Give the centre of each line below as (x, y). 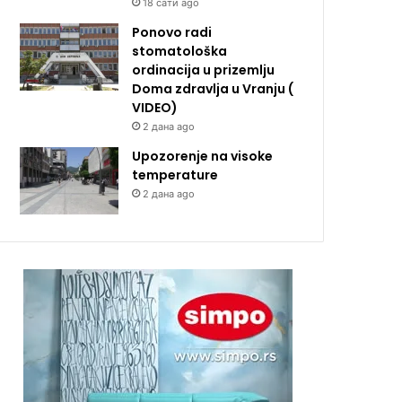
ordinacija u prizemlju (204, 70)
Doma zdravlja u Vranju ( (213, 88)
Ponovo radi (172, 32)
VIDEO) (155, 107)
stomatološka (180, 51)
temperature (175, 175)
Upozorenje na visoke (203, 156)
